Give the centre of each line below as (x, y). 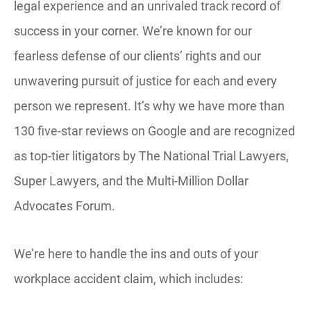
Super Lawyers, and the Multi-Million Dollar (131, 181)
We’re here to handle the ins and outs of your (136, 254)
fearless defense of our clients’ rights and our (137, 56)
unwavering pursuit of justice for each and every (145, 81)
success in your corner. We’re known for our (133, 31)
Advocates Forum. (66, 206)
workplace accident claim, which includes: (128, 279)
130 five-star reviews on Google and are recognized (154, 131)
